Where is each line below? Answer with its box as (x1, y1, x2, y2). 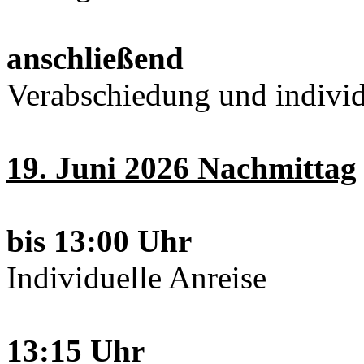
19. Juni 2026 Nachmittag (6, 149, 357, 185)
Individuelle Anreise (6, 259, 266, 295)
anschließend (6, 40, 184, 76)
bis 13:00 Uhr (6, 223, 192, 258)
